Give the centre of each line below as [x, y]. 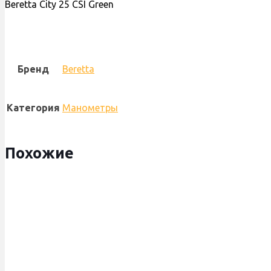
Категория [33, 108]
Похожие [39, 153]
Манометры [90, 108]
